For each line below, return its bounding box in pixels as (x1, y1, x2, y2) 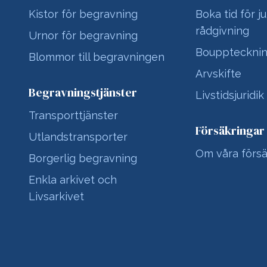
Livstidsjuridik (195, 89, 264, 101)
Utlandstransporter (29, 131, 128, 143)
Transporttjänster (29, 109, 118, 122)
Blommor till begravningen (29, 51, 164, 63)
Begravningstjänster (29, 84, 137, 101)
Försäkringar (195, 122, 265, 139)
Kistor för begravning (29, 8, 138, 20)
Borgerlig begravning (29, 152, 137, 164)
